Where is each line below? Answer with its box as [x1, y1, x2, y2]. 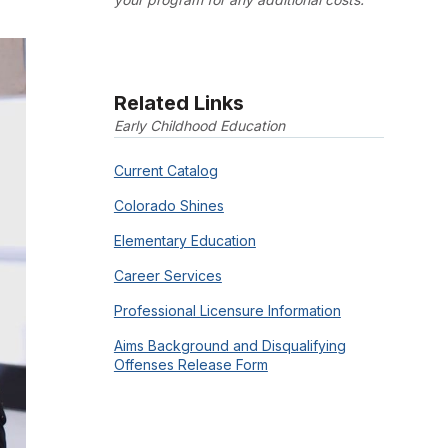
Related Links [113, 91, 244, 116]
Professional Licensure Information [113, 301, 341, 319]
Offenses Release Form [113, 355, 268, 373]
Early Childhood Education [113, 117, 285, 135]
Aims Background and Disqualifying [113, 336, 346, 354]
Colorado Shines [113, 196, 224, 214]
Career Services [113, 266, 222, 284]
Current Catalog [113, 161, 218, 179]
